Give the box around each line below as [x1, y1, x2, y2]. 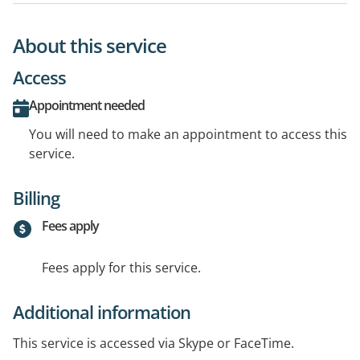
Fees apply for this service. [42, 259, 201, 276]
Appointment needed [29, 96, 145, 114]
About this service [13, 32, 166, 59]
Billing [13, 186, 59, 210]
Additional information [13, 300, 190, 324]
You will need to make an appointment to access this [29, 125, 347, 143]
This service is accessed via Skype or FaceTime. [13, 334, 294, 352]
